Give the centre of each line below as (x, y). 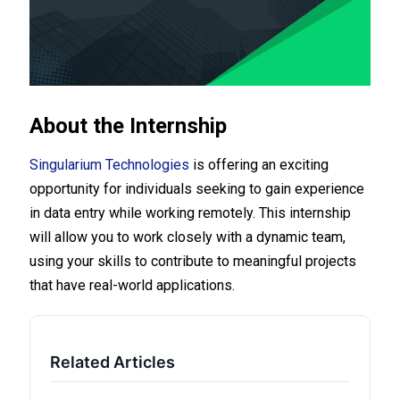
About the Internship (129, 126)
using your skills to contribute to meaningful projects (193, 262)
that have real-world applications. (133, 286)
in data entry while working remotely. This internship (191, 213)
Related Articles (113, 362)
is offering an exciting (259, 165)
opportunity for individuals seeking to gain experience (197, 189)
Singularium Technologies (110, 165)
